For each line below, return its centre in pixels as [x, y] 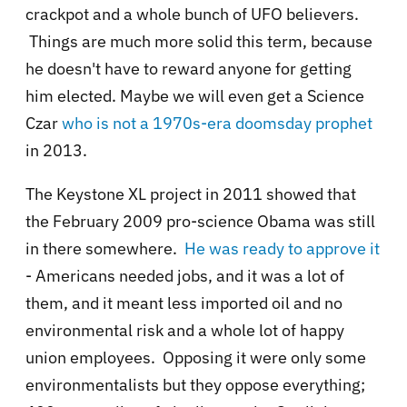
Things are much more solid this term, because [199, 42]
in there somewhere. [105, 249]
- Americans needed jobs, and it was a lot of [185, 276]
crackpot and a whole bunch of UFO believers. [192, 15]
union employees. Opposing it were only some [196, 358]
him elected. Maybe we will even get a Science [195, 96]
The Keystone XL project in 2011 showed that [191, 194]
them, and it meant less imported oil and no [184, 303]
